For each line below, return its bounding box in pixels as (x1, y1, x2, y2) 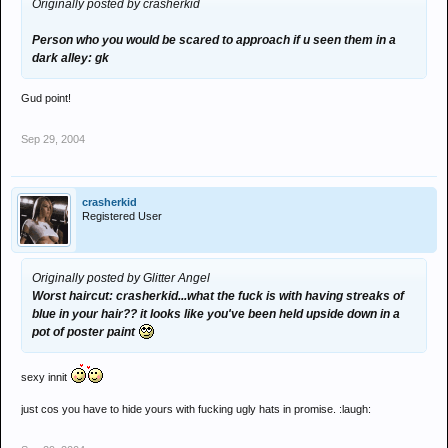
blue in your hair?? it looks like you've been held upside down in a (32, 307, 400, 321)
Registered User (82, 210, 162, 222)
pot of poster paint (32, 325, 138, 339)
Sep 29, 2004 (21, 133, 85, 145)
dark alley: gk (32, 51, 109, 65)
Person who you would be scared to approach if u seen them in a (32, 33, 396, 47)
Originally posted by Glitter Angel (32, 271, 210, 285)
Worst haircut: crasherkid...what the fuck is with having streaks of (32, 289, 404, 303)
